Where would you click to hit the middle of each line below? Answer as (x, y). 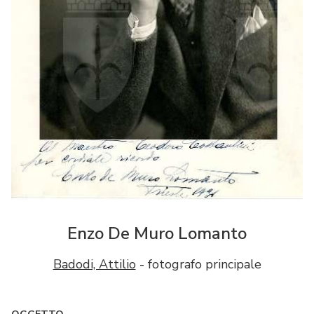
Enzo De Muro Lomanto (157, 233)
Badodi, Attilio (94, 264)
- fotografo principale (198, 264)
